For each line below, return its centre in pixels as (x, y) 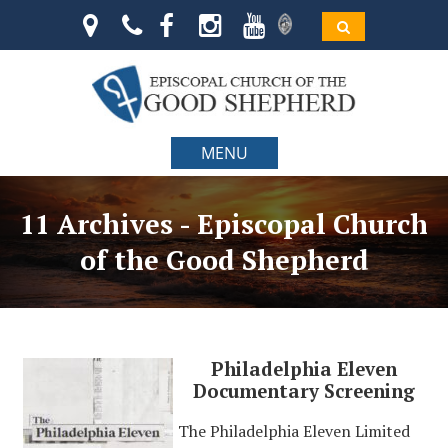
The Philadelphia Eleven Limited (293, 431)
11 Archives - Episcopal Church (224, 224)
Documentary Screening (303, 391)
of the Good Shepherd (224, 260)
